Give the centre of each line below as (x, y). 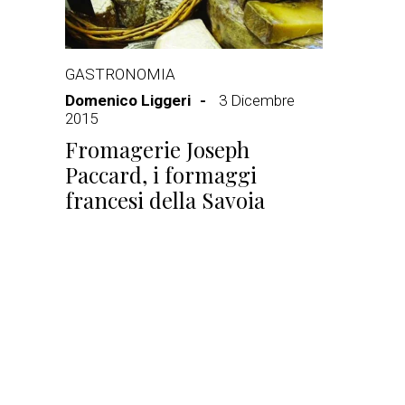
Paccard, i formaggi (161, 174)
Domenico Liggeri (128, 100)
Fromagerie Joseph (157, 149)
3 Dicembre (257, 100)
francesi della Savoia (165, 200)
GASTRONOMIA (120, 74)
